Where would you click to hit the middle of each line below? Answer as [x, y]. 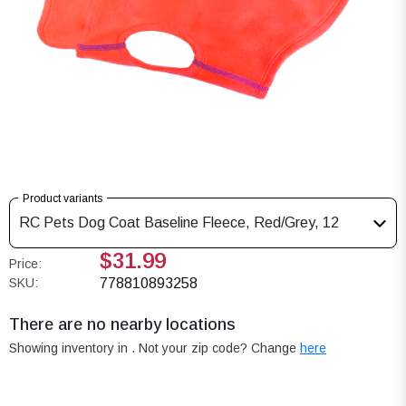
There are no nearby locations [122, 324]
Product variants [63, 198]
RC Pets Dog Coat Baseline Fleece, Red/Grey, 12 [179, 222]
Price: [25, 263]
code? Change [256, 348]
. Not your [161, 348]
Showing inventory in [70, 348]
